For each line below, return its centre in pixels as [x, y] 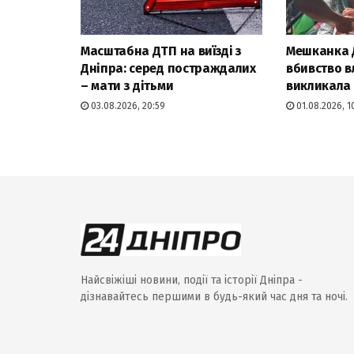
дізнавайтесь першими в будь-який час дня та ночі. [214, 296]
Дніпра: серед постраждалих [168, 68]
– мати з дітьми [127, 85]
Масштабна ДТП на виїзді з [161, 51]
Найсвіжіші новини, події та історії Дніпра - [192, 280]
